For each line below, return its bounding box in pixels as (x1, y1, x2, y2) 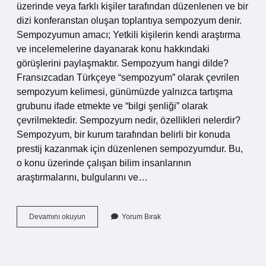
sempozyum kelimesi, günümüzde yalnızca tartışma (17, 87, 233, 97)
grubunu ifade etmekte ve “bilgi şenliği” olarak (17, 101, 208, 111)
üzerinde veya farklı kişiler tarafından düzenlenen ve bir (17, 1, 248, 11)
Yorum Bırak (122, 213, 161, 221)
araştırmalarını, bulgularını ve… (17, 172, 148, 182)
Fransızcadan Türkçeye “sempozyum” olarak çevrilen (17, 72, 239, 83)
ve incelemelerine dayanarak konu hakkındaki (17, 44, 210, 54)
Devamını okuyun (29, 213, 85, 221)
